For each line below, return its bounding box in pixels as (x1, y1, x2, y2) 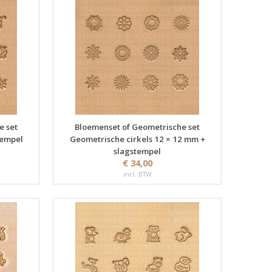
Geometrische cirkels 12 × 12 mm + (69, 134, 205, 144)
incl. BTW (123, 169, 152, 178)
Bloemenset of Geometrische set (75, 121, 200, 132)
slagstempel (114, 146, 161, 157)
